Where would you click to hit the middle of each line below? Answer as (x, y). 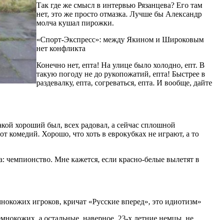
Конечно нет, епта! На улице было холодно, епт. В (121, 65)
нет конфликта (61, 48)
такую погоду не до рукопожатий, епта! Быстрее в (121, 74)
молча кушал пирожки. (75, 23)
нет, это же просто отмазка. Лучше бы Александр (119, 14)
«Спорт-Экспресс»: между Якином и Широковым (120, 39)
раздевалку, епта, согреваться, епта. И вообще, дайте (124, 82)
